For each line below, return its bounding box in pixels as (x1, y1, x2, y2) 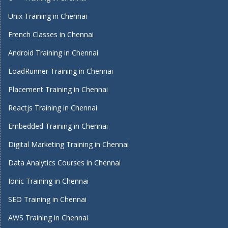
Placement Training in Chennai (8, 84, 108, 94)
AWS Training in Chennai (8, 213, 88, 222)
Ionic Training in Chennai (8, 176, 89, 186)
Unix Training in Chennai (8, 11, 87, 21)
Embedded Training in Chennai (8, 121, 108, 131)
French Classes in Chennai (8, 30, 94, 39)
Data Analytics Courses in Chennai (8, 158, 121, 167)
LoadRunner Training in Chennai (8, 66, 113, 76)
